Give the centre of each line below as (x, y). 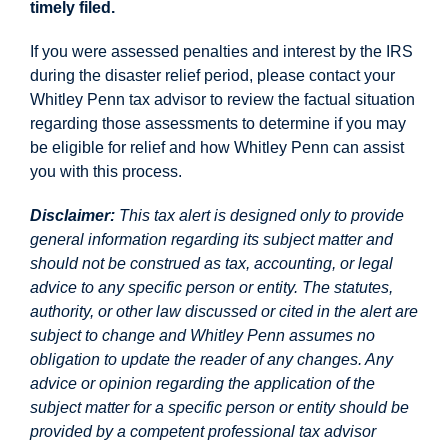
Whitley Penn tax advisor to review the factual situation (222, 99)
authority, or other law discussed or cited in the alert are (224, 311)
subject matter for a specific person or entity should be (219, 407)
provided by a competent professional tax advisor (203, 431)
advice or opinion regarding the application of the (202, 383)
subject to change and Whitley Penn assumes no (202, 335)
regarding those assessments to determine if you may (218, 123)
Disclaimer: (72, 215)
